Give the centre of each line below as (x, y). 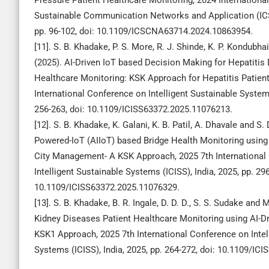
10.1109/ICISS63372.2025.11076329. (107, 187)
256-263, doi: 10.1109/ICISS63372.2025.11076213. (133, 109)
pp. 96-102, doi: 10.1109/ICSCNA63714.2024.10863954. (144, 31)
